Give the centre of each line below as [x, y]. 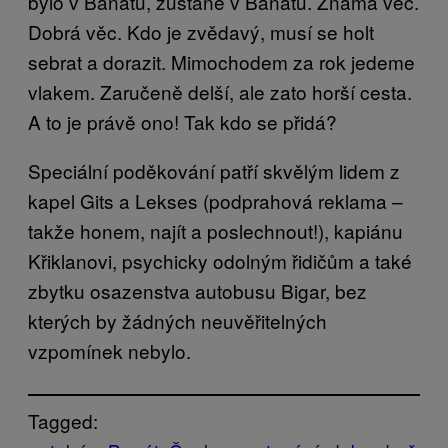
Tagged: [63, 420]
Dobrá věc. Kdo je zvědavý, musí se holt [201, 31]
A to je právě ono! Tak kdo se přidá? [182, 121]
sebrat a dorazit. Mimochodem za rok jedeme [221, 61]
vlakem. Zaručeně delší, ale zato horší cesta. [220, 91]
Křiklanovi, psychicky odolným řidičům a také [220, 260]
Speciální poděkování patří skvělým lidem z [214, 170]
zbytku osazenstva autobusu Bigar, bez [197, 290]
